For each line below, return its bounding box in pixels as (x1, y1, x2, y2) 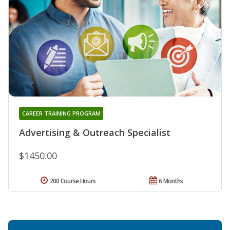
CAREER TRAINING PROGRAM (22, 109, 101, 117)
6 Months (159, 176, 183, 185)
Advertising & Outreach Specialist (19, 126, 170, 139)
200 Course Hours (49, 176, 96, 185)
